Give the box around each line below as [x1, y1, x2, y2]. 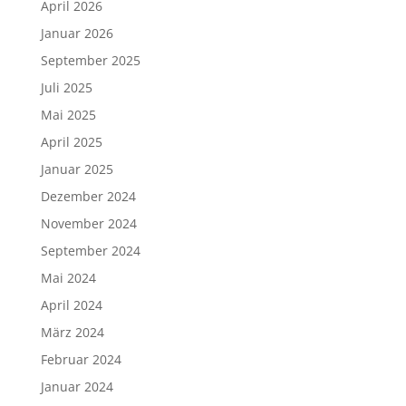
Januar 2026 [40, 24, 113, 42]
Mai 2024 [40, 269, 96, 286]
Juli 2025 [40, 79, 92, 96]
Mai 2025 [40, 106, 96, 123]
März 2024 [40, 324, 104, 341]
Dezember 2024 [40, 188, 136, 205]
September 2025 [40, 52, 140, 69]
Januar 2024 [40, 378, 113, 395]
